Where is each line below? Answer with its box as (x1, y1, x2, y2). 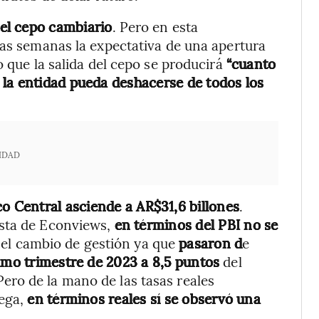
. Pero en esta (112, 17, 199, 36)
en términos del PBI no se (114, 215, 278, 234)
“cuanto (226, 54, 276, 73)
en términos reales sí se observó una (27, 289, 261, 308)
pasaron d (179, 234, 243, 252)
